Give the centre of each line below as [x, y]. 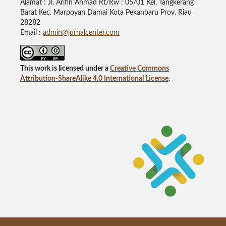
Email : [31, 33]
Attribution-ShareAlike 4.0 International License [94, 78]
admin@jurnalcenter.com [81, 33]
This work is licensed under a [65, 68]
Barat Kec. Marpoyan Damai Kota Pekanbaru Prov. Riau [106, 12]
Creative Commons [139, 68]
